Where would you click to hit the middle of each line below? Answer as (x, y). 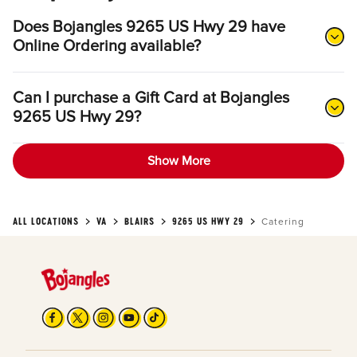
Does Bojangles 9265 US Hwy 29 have (149, 27)
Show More (178, 161)
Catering (283, 222)
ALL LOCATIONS (46, 222)
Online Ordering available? (107, 47)
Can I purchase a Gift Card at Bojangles (151, 98)
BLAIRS (139, 222)
